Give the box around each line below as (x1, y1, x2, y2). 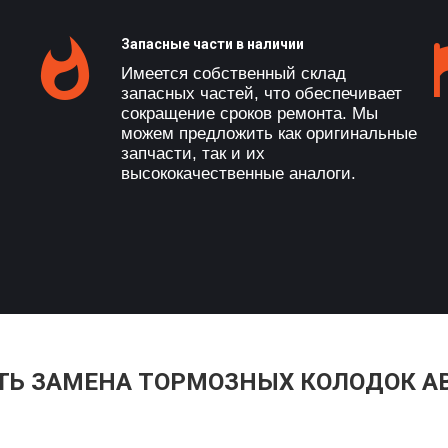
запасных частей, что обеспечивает (121, 84, 402, 103)
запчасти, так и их (121, 144, 265, 163)
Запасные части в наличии (121, 36, 304, 52)
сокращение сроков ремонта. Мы (121, 104, 378, 123)
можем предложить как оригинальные (121, 124, 417, 143)
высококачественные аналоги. (121, 164, 356, 183)
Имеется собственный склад (121, 64, 346, 83)
